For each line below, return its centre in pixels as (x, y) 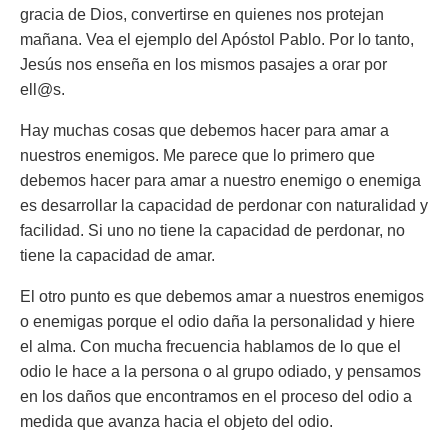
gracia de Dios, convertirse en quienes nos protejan (202, 14)
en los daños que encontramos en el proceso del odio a (216, 396)
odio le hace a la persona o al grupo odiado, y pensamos (220, 371)
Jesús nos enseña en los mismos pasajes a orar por (203, 64)
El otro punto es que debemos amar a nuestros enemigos (222, 296)
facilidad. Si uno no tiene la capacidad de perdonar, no (212, 230)
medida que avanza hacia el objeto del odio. (176, 421)
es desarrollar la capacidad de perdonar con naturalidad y (224, 205)
